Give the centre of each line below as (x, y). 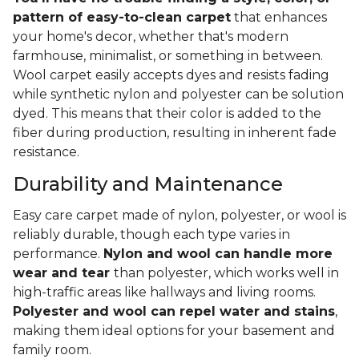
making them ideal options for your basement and (174, 331)
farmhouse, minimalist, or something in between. (168, 56)
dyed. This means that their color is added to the (167, 114)
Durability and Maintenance (148, 184)
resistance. (46, 152)
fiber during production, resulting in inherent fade (175, 133)
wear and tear (63, 273)
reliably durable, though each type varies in (151, 235)
